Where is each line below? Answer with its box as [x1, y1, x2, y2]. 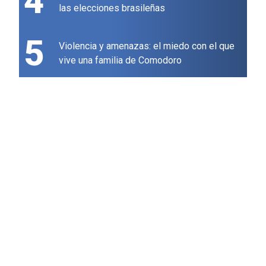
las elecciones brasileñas [59, 2, 165, 14]
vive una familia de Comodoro [59, 55, 182, 66]
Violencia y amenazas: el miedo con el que [59, 40, 235, 52]
